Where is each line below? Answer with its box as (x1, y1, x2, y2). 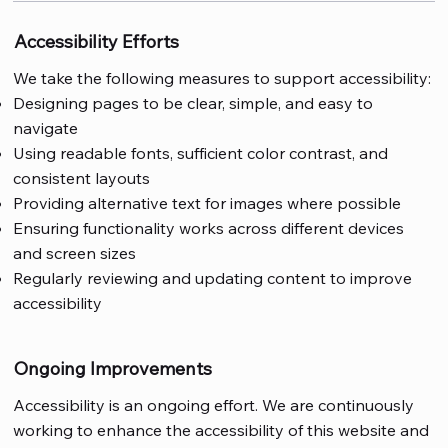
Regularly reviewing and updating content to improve (13, 267, 413, 288)
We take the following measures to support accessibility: (13, 67, 432, 88)
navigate (13, 117, 79, 138)
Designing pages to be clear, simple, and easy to (13, 92, 374, 113)
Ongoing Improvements (14, 357, 213, 381)
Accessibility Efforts (14, 30, 180, 54)
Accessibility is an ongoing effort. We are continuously (13, 394, 415, 415)
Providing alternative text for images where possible (13, 192, 402, 213)
